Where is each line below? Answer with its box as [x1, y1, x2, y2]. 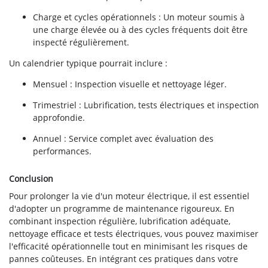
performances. [33, 145, 92, 157]
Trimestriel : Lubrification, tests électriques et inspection [33, 99, 259, 111]
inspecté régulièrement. [33, 36, 129, 48]
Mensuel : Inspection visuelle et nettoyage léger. [33, 78, 227, 90]
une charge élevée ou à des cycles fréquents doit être [33, 24, 248, 36]
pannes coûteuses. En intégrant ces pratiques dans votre [9, 253, 238, 265]
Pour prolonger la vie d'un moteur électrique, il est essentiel [9, 190, 249, 202]
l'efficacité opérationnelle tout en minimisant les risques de [9, 240, 248, 252]
